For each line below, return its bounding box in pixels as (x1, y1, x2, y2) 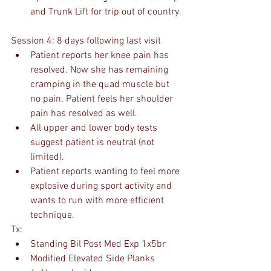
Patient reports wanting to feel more (30, 166, 182, 178)
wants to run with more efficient (30, 195, 166, 207)
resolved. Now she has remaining (30, 64, 171, 76)
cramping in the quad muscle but (30, 79, 172, 91)
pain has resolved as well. (30, 108, 137, 120)
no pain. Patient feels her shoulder (30, 93, 175, 105)
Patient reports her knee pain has (30, 50, 171, 62)
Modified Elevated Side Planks (30, 253, 157, 265)
